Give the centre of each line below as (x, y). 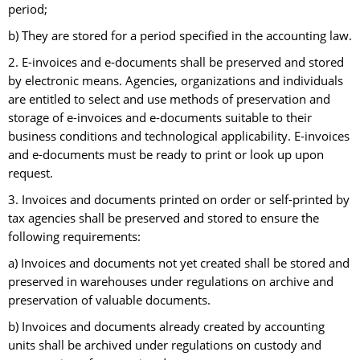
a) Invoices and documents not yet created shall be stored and (179, 264)
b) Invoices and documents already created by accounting (166, 327)
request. (31, 174)
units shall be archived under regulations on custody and (165, 346)
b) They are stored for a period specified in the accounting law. (180, 36)
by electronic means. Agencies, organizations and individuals (176, 81)
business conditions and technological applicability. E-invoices (179, 137)
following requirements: (74, 237)
